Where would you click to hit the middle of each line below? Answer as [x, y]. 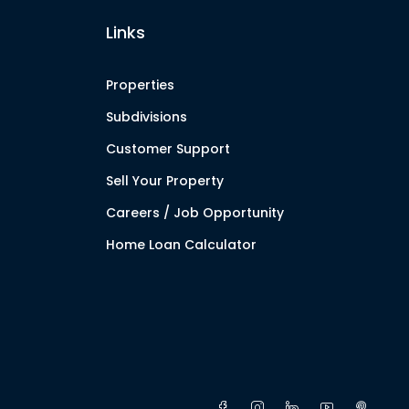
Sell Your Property [164, 181]
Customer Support [168, 149]
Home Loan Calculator [181, 245]
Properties [140, 85]
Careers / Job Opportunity [194, 213]
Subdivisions [146, 117]
